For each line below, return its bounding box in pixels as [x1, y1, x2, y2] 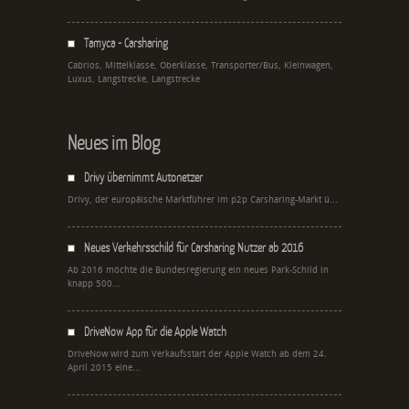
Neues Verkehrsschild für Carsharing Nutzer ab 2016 [84, 239, 303, 255]
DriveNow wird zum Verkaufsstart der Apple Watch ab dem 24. [68, 348, 327, 360]
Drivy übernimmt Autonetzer [84, 169, 203, 184]
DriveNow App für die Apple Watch [84, 323, 226, 339]
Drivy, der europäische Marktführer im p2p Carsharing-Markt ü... [68, 194, 338, 205]
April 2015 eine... [68, 362, 141, 373]
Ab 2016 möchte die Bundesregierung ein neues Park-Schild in [68, 264, 329, 276]
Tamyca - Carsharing [84, 35, 168, 50]
